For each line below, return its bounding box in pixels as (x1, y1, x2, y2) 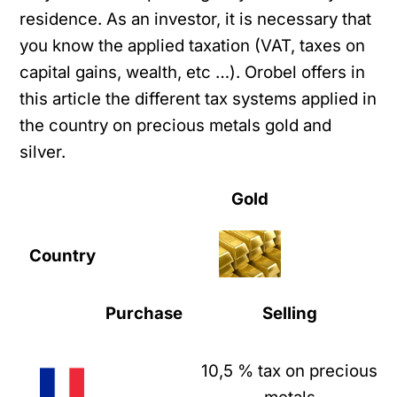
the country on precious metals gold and (19, 115, 332, 136)
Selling (261, 303, 317, 324)
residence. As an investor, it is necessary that (19, 9, 372, 30)
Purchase (105, 303, 183, 324)
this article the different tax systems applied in (19, 89, 378, 110)
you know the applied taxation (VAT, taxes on (19, 35, 366, 57)
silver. (19, 142, 66, 163)
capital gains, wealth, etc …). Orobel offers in (19, 62, 366, 83)
